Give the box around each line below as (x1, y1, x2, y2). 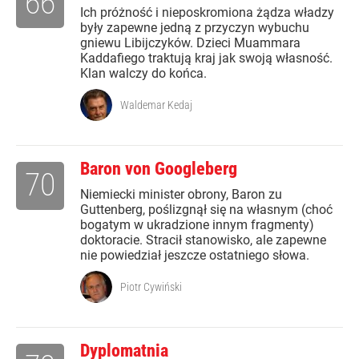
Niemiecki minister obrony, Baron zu (80, 187, 282, 202)
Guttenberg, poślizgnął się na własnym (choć (80, 202, 333, 217)
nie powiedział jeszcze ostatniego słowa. (80, 248, 309, 263)
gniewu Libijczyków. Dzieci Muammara (80, 35, 301, 50)
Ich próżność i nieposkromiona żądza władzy (80, 5, 334, 20)
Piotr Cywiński (120, 280, 182, 293)
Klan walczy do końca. (80, 66, 207, 81)
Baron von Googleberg (80, 159, 237, 179)
